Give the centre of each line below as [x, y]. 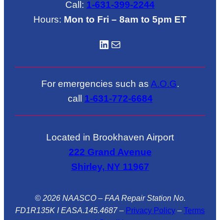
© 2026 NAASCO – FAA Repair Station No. [110, 198]
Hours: [49, 19]
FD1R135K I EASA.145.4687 [66, 210]
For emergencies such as [96, 84]
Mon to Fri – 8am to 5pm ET [125, 19]
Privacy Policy [151, 210]
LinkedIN [102, 44]
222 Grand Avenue [110, 152]
